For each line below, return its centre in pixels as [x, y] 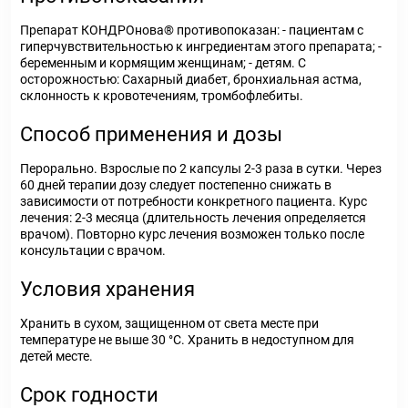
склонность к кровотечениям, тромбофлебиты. [162, 96]
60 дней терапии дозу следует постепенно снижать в [176, 185]
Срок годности [89, 395]
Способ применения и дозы [151, 134]
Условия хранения [107, 289]
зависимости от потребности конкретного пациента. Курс [194, 201]
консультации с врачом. [93, 250]
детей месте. [56, 356]
